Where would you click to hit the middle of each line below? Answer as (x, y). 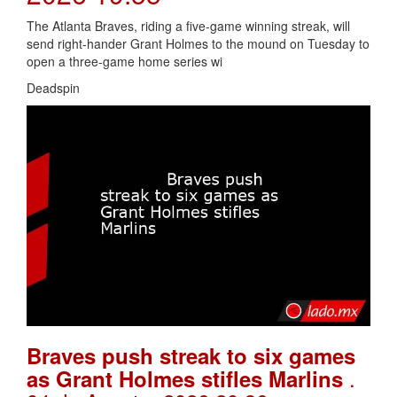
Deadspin (53, 87)
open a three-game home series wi (125, 61)
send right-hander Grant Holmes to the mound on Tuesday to (198, 43)
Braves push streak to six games (191, 356)
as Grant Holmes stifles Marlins (188, 379)
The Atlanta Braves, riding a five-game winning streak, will (188, 25)
